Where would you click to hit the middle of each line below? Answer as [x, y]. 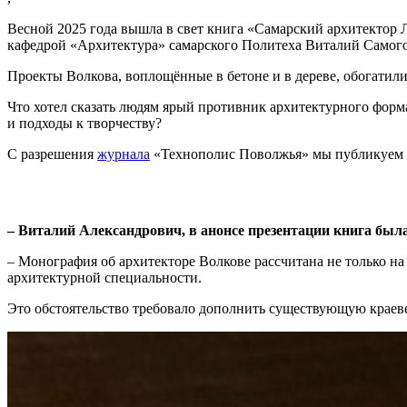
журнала [124, 154]
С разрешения [52, 154]
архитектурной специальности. [104, 278]
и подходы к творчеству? [84, 123]
